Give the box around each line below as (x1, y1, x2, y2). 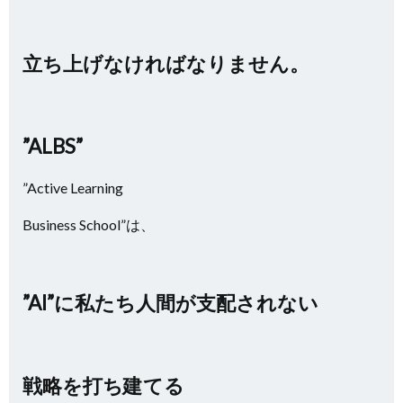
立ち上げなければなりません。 (22, 51, 309, 76)
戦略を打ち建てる (22, 373, 184, 398)
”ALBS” (22, 134, 83, 158)
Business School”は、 (22, 216, 155, 233)
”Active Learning (22, 179, 126, 196)
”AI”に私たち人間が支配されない (22, 291, 318, 315)
